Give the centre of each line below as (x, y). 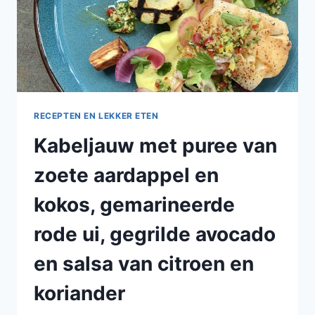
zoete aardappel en (126, 175)
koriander (79, 293)
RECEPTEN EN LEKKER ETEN (96, 115)
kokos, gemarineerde (134, 204)
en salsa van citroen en (144, 263)
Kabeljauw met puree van (155, 145)
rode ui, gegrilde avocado (155, 234)
